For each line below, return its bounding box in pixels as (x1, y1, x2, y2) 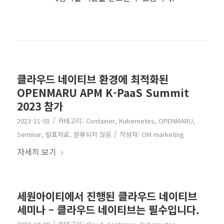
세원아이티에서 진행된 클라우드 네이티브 (16, 188, 197, 203)
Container (85, 115, 115, 125)
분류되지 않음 (73, 129, 111, 139)
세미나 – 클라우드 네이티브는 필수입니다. (16, 201, 199, 217)
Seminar (16, 129, 41, 139)
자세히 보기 (16, 145, 56, 157)
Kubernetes (118, 115, 154, 125)
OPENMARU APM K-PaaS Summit (16, 84, 189, 100)
